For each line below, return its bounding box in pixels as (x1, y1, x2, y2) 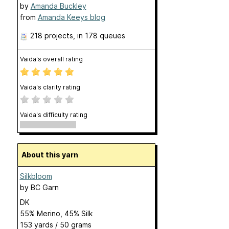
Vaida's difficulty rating (19, 111, 87, 119)
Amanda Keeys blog (37, 13, 105, 21)
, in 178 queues (73, 31, 125, 40)
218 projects (30, 31, 73, 40)
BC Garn (30, 183, 59, 192)
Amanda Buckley (30, 2, 86, 10)
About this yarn (26, 150, 78, 159)
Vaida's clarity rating (19, 83, 80, 91)
